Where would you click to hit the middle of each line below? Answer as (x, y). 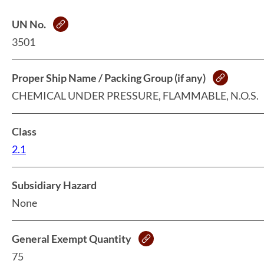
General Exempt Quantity (72, 238)
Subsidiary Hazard (54, 185)
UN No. (29, 24)
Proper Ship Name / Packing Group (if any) (109, 77)
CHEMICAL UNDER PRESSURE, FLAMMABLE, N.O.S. (135, 95)
